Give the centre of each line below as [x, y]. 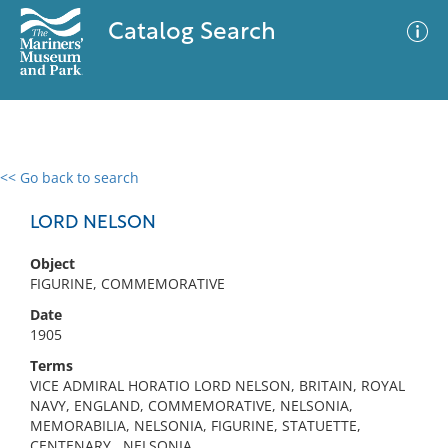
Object [52, 263]
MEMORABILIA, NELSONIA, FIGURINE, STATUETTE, [195, 425]
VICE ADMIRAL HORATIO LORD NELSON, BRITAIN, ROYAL [217, 385]
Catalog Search [191, 33]
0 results [44, 189]
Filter [403, 196]
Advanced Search [296, 195]
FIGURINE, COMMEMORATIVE [127, 283]
